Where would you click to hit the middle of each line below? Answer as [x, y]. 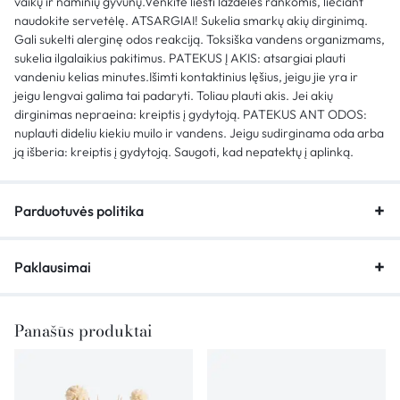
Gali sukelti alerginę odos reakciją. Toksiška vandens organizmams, [200, 39]
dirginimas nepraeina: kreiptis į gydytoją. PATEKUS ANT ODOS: [191, 114]
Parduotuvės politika [79, 210]
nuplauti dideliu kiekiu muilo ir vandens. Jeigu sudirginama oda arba [199, 133]
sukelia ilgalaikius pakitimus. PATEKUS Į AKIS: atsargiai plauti [180, 58]
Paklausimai [53, 267]
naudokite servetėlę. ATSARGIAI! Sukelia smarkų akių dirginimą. [191, 20]
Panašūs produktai [83, 330]
